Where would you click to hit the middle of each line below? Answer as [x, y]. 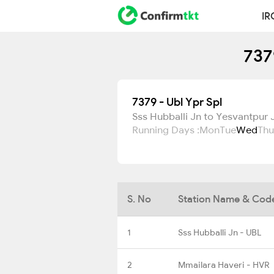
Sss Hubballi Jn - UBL [220, 232]
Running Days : [166, 130]
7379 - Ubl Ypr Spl [177, 102]
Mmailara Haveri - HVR [224, 265]
